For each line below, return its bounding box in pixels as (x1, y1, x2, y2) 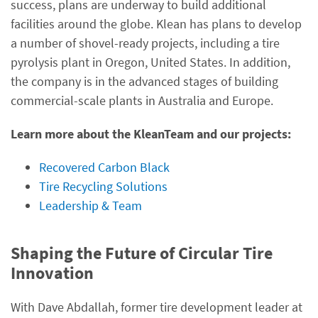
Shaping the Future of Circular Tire (11, 242, 273, 264)
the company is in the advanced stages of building (11, 73, 278, 89)
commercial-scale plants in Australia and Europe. (11, 92, 273, 109)
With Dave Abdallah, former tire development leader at (11, 299, 302, 315)
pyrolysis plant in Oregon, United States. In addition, (11, 54, 290, 70)
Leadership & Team (39, 197, 142, 214)
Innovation (11, 262, 94, 284)
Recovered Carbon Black (39, 159, 170, 175)
